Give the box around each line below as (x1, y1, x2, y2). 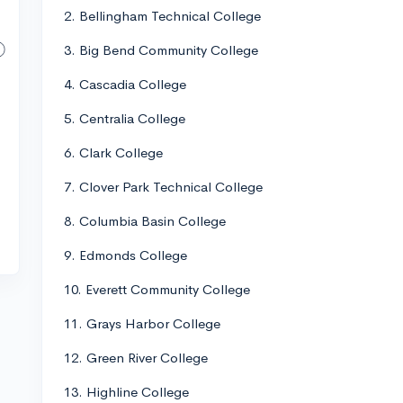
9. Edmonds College (64, 246, 187, 264)
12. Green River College (64, 349, 208, 366)
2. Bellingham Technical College (64, 7, 261, 24)
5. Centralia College (64, 110, 185, 127)
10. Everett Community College (64, 281, 250, 298)
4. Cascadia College (64, 76, 186, 93)
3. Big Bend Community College (64, 41, 258, 58)
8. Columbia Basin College (64, 212, 226, 229)
